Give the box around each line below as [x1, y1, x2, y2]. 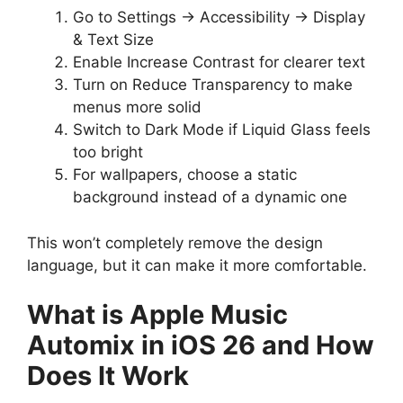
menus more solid [73, 98, 201, 117]
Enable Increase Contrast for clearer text [73, 53, 365, 72]
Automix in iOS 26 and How [27, 329, 374, 362]
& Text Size [73, 31, 154, 49]
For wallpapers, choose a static [73, 166, 297, 184]
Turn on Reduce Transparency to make [73, 76, 353, 94]
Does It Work [27, 360, 189, 392]
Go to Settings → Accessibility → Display [73, 8, 365, 27]
